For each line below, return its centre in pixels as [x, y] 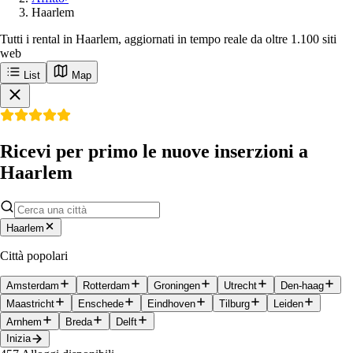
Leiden [288, 303]
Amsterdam [33, 285]
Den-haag [302, 285]
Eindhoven [171, 303]
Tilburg [234, 303]
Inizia [19, 339]
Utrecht [240, 285]
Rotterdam [106, 285]
